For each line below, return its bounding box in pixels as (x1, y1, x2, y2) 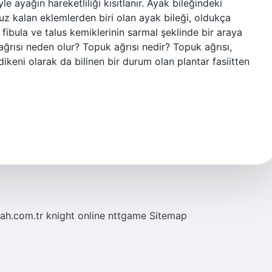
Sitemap (149, 209, 187, 222)
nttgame (108, 209, 146, 222)
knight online (46, 209, 105, 222)
